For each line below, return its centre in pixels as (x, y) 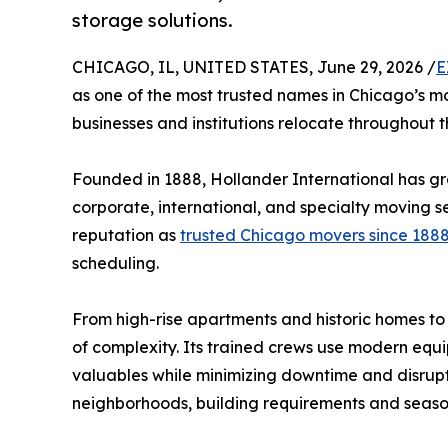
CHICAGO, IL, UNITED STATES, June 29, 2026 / (254, 66)
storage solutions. (152, 20)
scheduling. (115, 262)
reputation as (126, 234)
